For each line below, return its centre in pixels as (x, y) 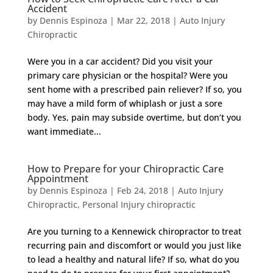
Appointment (58, 179)
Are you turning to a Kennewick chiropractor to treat (134, 231)
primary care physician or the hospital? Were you (127, 75)
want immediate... (64, 131)
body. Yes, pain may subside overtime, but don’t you (134, 117)
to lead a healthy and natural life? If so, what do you (133, 259)
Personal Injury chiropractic (139, 204)
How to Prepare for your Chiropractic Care (125, 169)
